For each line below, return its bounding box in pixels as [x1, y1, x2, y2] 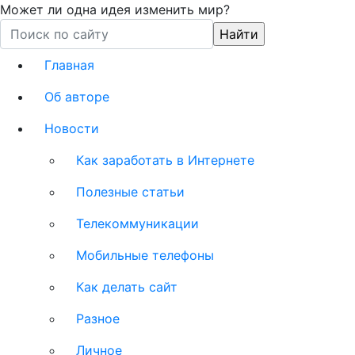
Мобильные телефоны [76, 247, 214, 263]
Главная [44, 57, 94, 73]
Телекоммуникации [76, 216, 199, 231]
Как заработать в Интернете [76, 152, 254, 168]
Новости [44, 120, 99, 136]
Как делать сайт [76, 279, 177, 295]
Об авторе [44, 89, 109, 105]
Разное [76, 311, 120, 326]
